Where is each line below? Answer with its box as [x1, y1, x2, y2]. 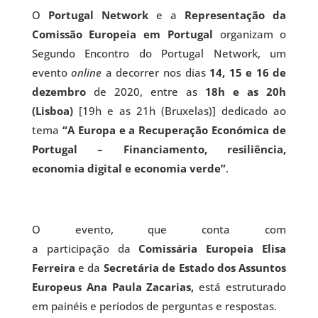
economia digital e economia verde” [31, 161, 226, 175]
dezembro [31, 84, 86, 99]
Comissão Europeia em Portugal [31, 27, 220, 41]
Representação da [185, 8, 287, 22]
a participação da [31, 241, 139, 256]
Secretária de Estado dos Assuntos [103, 261, 287, 275]
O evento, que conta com [31, 222, 287, 236]
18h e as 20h [205, 84, 287, 99]
